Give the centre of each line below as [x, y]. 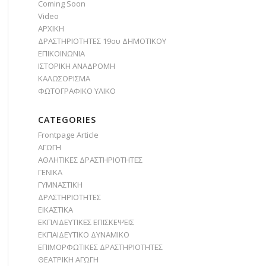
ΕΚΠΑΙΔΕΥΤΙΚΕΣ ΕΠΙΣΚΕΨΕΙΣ [86, 222]
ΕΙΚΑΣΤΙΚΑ [55, 210]
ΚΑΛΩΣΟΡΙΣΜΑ [64, 78]
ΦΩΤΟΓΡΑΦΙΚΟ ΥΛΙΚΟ [77, 91]
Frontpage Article [68, 135]
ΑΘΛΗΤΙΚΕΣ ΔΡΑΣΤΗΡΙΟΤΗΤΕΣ [90, 160]
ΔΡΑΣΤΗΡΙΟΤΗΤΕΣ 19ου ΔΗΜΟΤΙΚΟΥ [102, 41]
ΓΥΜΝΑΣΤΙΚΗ [60, 185]
